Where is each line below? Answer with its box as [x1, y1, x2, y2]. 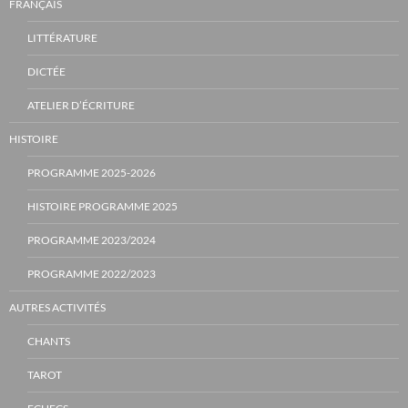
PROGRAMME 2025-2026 [27, 165, 156, 179]
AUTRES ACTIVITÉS [9, 300, 106, 314]
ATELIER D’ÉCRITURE [27, 97, 135, 112]
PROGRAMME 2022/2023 [27, 266, 156, 280]
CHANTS [27, 333, 70, 348]
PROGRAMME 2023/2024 [27, 232, 156, 247]
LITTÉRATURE [27, 30, 97, 45]
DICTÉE [27, 64, 66, 78]
